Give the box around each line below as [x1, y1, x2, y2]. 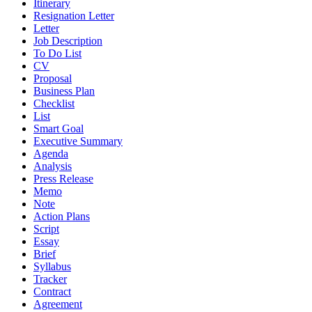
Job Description [33, 34, 102, 47]
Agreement [33, 297, 82, 310]
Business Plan [33, 84, 95, 97]
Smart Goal [33, 122, 84, 134]
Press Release [33, 172, 93, 185]
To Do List [33, 47, 81, 59]
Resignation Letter [33, 9, 114, 22]
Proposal [33, 72, 72, 84]
